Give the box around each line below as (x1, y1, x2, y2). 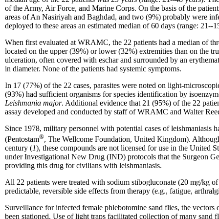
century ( (5, 144, 32, 153)
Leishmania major (5, 98, 62, 107)
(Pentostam (5, 135, 39, 144)
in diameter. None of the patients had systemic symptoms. (5, 64, 181, 73)
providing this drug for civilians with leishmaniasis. (5, 161, 162, 170)
